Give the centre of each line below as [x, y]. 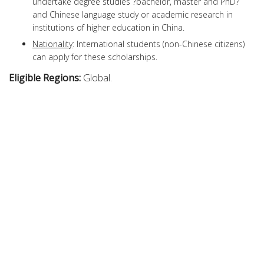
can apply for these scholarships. [95, 57]
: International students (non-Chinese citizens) [159, 44]
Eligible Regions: [46, 77]
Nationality [52, 44]
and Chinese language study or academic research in [133, 14]
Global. [98, 77]
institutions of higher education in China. [108, 27]
